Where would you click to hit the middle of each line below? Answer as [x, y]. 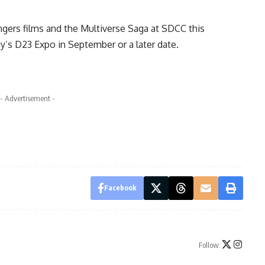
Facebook [120, 188]
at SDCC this [178, 28]
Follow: [209, 245]
